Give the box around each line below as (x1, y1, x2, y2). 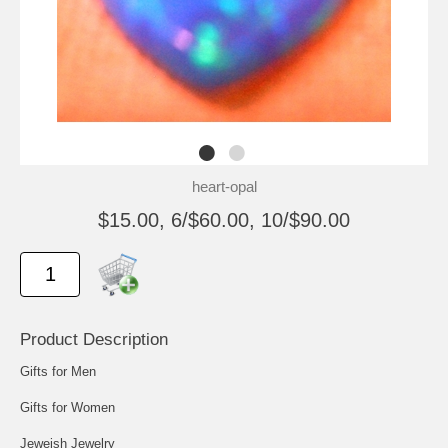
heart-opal (191, 177, 257, 195)
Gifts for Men (20, 363, 96, 379)
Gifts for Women (20, 399, 115, 415)
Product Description (20, 329, 168, 349)
